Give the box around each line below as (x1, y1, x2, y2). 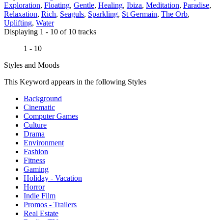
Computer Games (24, 112, 78, 121)
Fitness (24, 156, 45, 165)
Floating (44, 1, 70, 10)
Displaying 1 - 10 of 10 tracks (4, 27, 96, 36)
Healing (98, 1, 123, 10)
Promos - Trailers (24, 200, 77, 209)
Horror (24, 183, 45, 192)
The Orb (161, 10, 188, 19)
